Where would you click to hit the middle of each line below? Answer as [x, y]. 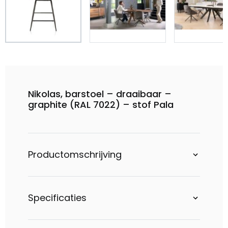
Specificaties [57, 198]
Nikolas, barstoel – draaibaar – [100, 94]
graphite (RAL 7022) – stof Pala [101, 105]
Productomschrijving [75, 154]
